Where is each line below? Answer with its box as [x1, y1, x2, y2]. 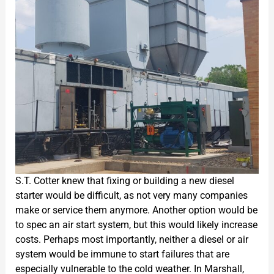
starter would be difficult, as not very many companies [15, 189, 248, 201]
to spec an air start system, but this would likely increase [15, 218, 257, 231]
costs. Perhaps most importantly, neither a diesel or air [15, 233, 248, 245]
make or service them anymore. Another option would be [15, 204, 257, 216]
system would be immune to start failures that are [15, 248, 229, 260]
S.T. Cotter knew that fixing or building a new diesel [15, 174, 234, 187]
